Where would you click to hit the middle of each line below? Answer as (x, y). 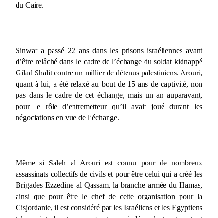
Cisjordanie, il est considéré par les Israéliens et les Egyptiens (109, 207)
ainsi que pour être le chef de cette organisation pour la (109, 196)
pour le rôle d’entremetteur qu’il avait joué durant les (109, 106)
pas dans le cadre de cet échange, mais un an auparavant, (109, 95)
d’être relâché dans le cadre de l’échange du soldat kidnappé (109, 61)
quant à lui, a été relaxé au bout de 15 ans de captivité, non (109, 84)
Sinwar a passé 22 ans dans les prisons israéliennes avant (109, 50)
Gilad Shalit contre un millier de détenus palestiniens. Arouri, (109, 73)
